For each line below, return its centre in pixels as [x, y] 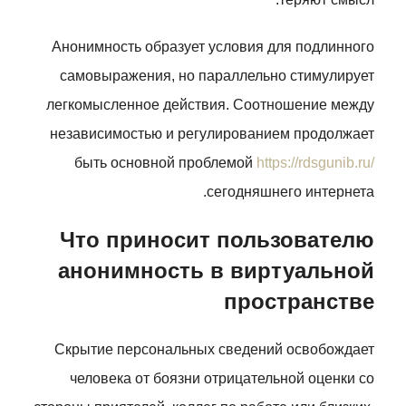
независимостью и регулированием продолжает [212, 134]
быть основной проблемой [165, 163]
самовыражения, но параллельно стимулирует [217, 76]
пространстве [299, 301]
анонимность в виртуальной [216, 271]
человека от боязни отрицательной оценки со [222, 378]
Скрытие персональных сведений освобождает [214, 349]
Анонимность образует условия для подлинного [213, 47]
